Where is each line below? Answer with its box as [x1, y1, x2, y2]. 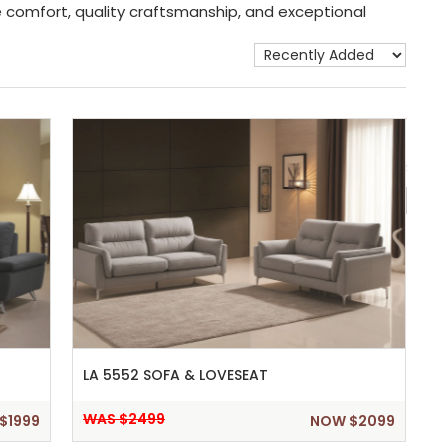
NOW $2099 [309, 411, 395, 432]
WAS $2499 [82, 409, 165, 430]
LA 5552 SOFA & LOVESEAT [82, 365, 268, 386]
